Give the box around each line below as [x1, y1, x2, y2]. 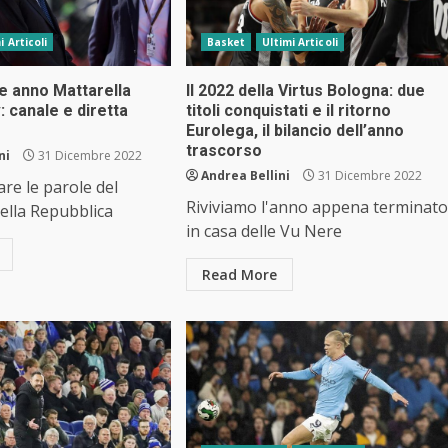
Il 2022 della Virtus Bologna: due [185, 80, 425, 100]
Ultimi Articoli [262, 34, 338, 49]
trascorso [185, 140, 262, 160]
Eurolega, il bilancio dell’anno [185, 120, 404, 140]
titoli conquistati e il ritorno [185, 100, 391, 120]
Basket [206, 34, 246, 49]
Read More [201, 264, 277, 284]
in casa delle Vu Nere [185, 219, 342, 242]
